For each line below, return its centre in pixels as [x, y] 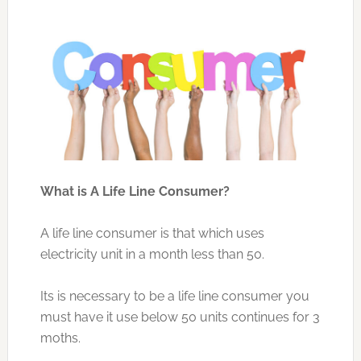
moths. [60, 338]
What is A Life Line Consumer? [135, 192]
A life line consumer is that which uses [152, 234]
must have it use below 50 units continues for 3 [180, 317]
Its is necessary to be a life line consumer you [174, 297]
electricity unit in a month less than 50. [152, 255]
